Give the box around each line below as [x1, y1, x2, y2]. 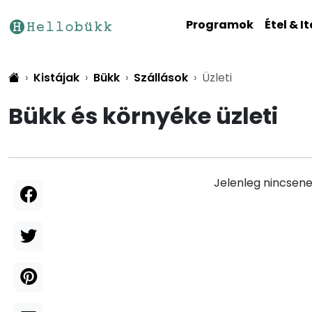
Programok [186, 17, 253, 33]
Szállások [134, 70, 188, 86]
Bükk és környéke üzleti [8, 100, 278, 132]
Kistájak [33, 70, 79, 86]
